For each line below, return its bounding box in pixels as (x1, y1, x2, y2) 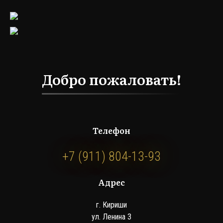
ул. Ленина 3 (92, 212, 131, 222)
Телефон (93, 124, 130, 136)
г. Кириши (96, 200, 127, 210)
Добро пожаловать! (42, 69, 181, 90)
